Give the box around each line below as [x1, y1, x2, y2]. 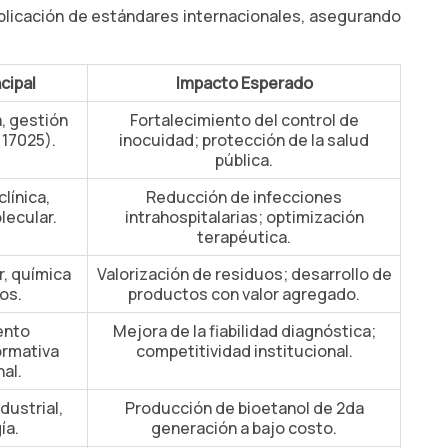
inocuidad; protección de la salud [119, 129, 369, 151]
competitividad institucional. [135, 340, 353, 362]
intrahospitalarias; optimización [124, 206, 364, 228]
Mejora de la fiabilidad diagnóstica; [112, 320, 376, 342]
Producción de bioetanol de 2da [124, 397, 364, 419]
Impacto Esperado [175, 72, 313, 94]
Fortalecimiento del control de [129, 109, 359, 131]
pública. [215, 149, 273, 171]
